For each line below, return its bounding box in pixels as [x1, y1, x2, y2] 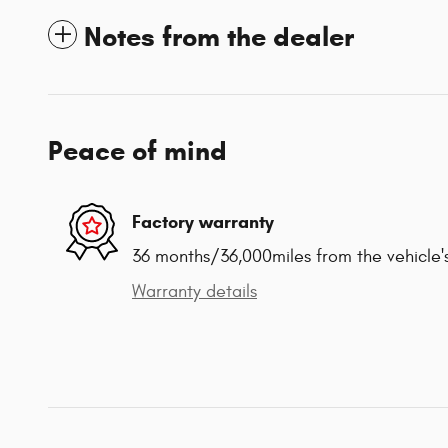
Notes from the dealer [84, 20, 354, 55]
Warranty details [132, 281, 257, 303]
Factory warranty [132, 210, 274, 233]
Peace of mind [48, 134, 227, 169]
